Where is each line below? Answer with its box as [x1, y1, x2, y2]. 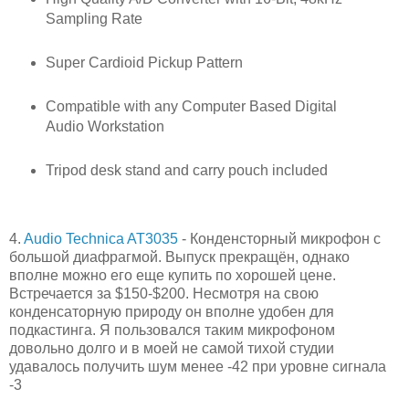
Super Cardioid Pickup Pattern [45, 55, 243, 71]
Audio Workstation [45, 119, 164, 135]
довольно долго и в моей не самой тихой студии [9, 341, 334, 357]
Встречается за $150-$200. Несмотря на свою [9, 286, 319, 302]
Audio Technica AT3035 [21, 231, 178, 247]
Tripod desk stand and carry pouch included [45, 163, 328, 179]
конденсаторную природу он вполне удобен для [9, 304, 334, 320]
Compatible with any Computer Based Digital [45, 99, 337, 115]
